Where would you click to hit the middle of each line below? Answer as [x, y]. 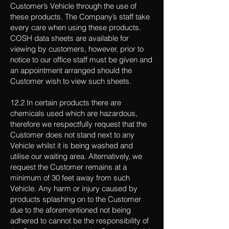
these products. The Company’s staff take [80, 17]
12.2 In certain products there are [66, 102]
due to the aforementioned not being [71, 210]
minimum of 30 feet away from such [70, 178]
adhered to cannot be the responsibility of [79, 221]
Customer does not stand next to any [72, 135]
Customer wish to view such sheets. [71, 81]
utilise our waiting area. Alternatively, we [76, 156]
